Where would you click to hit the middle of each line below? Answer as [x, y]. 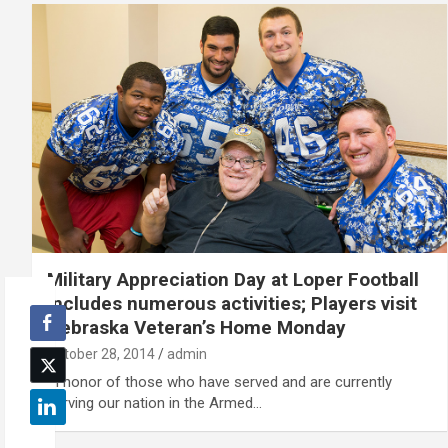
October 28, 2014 [101, 353]
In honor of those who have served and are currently [219, 381]
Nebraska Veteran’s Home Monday [196, 327]
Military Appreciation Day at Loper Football [233, 279]
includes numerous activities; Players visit [232, 303]
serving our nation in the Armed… [154, 402]
